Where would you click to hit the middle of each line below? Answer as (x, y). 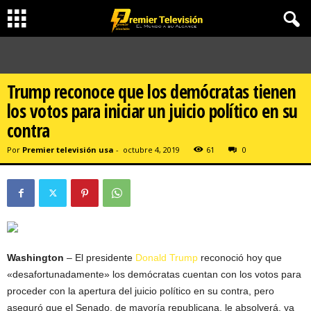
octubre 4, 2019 (151, 150)
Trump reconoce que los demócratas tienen (152, 92)
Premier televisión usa (68, 150)
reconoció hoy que (241, 258)
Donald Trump (168, 258)
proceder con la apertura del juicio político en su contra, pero (141, 291)
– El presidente (101, 258)
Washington (37, 258)
